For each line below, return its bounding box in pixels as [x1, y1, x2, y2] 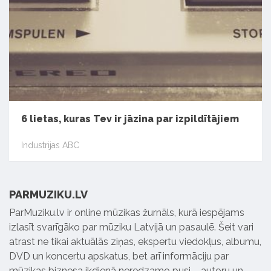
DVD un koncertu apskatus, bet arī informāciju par [9, 250, 229, 262]
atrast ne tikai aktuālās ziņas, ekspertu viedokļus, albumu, [9, 235, 261, 247]
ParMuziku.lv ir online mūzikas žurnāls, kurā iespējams [9, 206, 244, 218]
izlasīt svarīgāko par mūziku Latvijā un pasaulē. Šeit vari [9, 221, 253, 233]
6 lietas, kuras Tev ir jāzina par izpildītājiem [21, 113, 239, 125]
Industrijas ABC [21, 140, 79, 151]
